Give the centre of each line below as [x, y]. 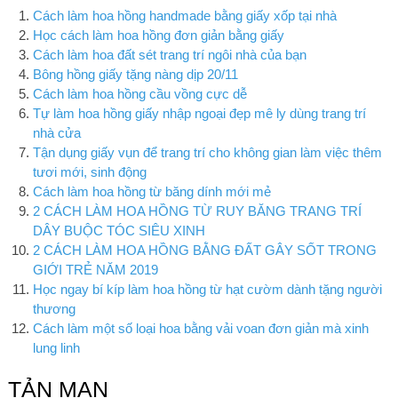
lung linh [57, 348]
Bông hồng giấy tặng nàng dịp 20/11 [136, 75]
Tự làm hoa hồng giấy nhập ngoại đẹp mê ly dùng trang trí [200, 114]
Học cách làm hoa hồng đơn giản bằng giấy [159, 36]
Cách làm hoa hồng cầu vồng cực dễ [140, 94]
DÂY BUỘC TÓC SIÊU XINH [119, 231]
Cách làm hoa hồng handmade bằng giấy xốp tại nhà [185, 16]
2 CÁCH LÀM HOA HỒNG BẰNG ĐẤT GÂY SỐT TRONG [205, 251]
